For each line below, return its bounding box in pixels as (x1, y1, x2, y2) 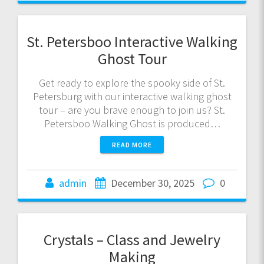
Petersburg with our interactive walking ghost (32, 90, 232, 104)
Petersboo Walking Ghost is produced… (44, 117, 220, 131)
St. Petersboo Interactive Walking (27, 32, 237, 52)
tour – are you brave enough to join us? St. (39, 103, 225, 117)
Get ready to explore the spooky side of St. (39, 76, 225, 90)
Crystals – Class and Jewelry (44, 230, 220, 250)
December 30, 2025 (110, 176, 194, 190)
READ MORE (112, 140, 152, 150)
